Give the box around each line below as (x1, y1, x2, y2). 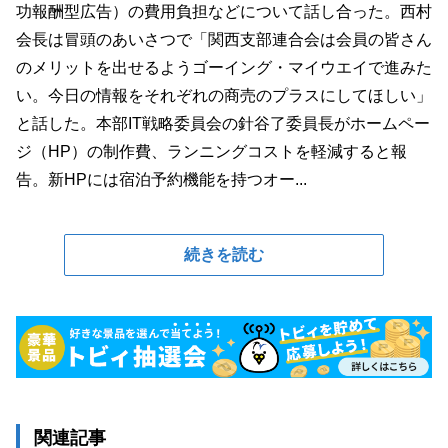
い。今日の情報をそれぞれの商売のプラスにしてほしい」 (16, 87, 432, 104)
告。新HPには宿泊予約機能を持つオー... (16, 171, 307, 188)
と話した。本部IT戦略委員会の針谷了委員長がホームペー (16, 115, 430, 132)
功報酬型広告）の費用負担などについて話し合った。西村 (16, 3, 432, 20)
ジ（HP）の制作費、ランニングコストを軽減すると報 (16, 143, 407, 160)
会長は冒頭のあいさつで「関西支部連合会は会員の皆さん (16, 31, 432, 48)
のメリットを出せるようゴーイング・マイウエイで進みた (16, 59, 432, 76)
